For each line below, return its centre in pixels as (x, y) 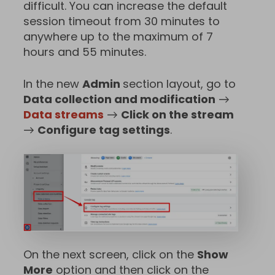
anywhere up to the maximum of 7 (118, 36)
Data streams (64, 114)
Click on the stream (177, 114)
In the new (53, 83)
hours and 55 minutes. (85, 52)
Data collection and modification (119, 99)
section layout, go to (179, 83)
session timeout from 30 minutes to (122, 21)
